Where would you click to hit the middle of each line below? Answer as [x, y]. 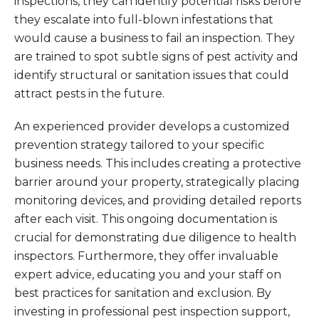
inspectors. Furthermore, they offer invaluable [146, 256]
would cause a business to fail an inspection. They [155, 38]
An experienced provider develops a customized [152, 126]
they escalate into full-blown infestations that [144, 20]
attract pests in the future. [89, 94]
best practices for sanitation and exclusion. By [143, 293]
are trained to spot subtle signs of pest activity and [156, 57]
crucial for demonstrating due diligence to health [155, 237]
